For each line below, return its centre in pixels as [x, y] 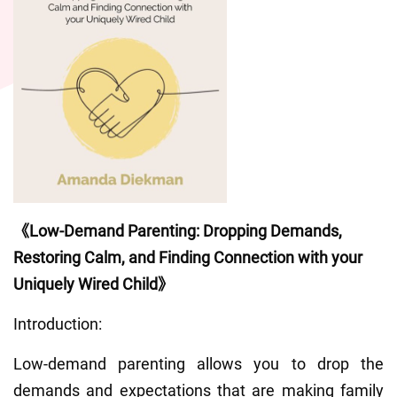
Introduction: [58, 323]
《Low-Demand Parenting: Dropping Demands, [178, 230]
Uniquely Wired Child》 [93, 283]
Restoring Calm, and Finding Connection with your [188, 257]
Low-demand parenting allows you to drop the [198, 363]
